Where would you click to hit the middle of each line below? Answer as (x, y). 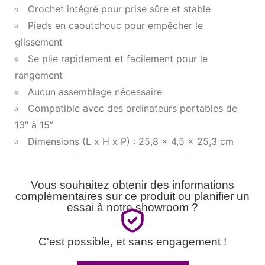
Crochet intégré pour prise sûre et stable (119, 9)
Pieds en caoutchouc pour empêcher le (115, 26)
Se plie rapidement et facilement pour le (118, 59)
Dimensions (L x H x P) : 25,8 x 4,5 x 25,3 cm (131, 142)
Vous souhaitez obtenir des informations (132, 185)
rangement (39, 75)
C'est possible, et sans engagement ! (132, 242)
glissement (39, 42)
